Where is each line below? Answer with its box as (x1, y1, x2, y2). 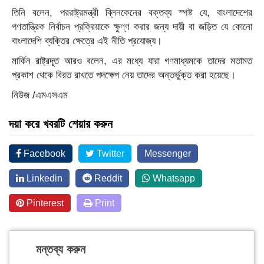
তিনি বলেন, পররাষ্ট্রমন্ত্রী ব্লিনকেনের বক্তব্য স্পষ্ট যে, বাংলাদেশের (12, 7, 252, 18)
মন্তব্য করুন (36, 243, 85, 256)
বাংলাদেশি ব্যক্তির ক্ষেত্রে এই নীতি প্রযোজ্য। (12, 35, 162, 47)
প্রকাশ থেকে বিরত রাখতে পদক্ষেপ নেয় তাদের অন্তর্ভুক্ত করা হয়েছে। (12, 70, 236, 81)
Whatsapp (150, 173, 195, 183)
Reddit (92, 173, 122, 183)
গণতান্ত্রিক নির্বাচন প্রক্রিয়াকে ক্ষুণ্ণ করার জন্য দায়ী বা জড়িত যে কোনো (12, 21, 252, 32)
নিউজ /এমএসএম (12, 90, 68, 101)
